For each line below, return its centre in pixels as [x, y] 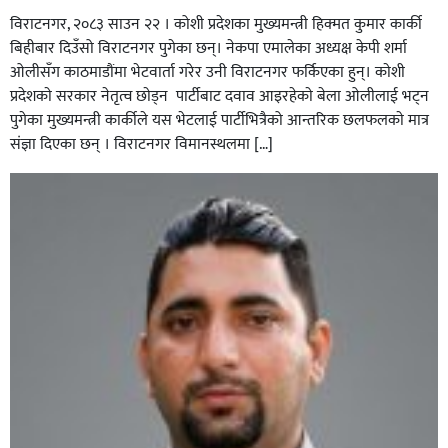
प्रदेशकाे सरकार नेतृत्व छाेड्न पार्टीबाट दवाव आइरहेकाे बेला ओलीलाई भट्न [219, 97]
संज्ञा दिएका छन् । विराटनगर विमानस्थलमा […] [141, 145]
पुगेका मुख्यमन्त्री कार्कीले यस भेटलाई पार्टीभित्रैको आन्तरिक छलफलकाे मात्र [219, 121]
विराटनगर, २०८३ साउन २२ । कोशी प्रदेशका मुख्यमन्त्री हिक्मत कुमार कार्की [216, 25]
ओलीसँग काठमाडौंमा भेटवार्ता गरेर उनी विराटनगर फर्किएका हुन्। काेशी [207, 73]
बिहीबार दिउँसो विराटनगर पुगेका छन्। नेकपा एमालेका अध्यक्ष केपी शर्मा [208, 49]
